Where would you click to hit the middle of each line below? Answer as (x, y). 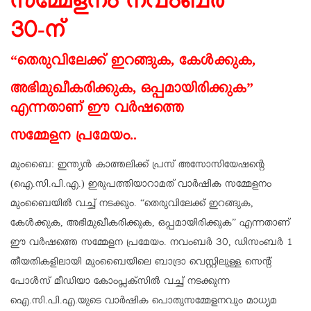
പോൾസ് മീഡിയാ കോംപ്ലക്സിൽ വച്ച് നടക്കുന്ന (120, 283)
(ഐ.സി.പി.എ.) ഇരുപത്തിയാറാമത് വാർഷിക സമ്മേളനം (141, 186)
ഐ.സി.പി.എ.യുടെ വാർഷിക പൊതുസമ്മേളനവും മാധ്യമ (144, 302)
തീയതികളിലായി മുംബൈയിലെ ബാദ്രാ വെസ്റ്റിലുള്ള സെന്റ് (141, 263)
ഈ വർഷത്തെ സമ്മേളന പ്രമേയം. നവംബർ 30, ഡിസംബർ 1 (152, 244)
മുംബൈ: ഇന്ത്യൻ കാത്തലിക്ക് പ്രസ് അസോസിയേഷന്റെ (137, 166)
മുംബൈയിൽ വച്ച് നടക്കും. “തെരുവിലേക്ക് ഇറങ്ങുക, (132, 205)
